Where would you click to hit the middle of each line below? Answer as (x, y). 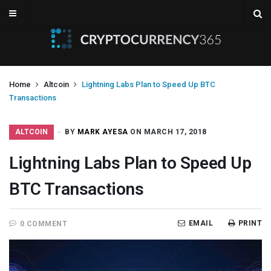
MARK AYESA (103, 132)
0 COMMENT (43, 224)
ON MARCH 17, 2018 (167, 132)
